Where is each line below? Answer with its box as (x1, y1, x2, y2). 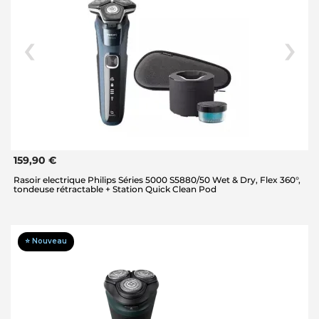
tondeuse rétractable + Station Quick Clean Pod (14, 183, 216, 194)
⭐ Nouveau (25, 236, 67, 246)
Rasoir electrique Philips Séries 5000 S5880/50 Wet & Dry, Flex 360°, (14, 174, 300, 185)
